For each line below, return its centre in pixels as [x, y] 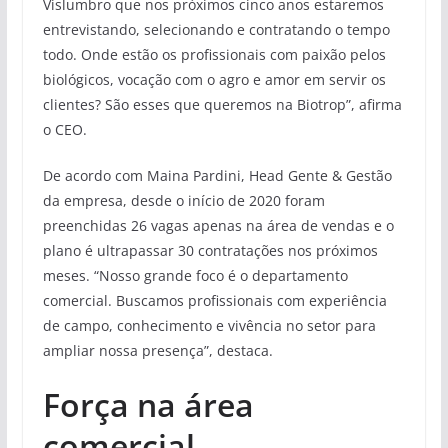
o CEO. [64, 129]
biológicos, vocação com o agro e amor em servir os [214, 79]
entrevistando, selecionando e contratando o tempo [216, 29]
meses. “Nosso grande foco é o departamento [195, 275]
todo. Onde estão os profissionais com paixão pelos [214, 54]
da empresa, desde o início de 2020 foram [183, 200]
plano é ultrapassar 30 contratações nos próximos [210, 250]
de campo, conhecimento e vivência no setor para [209, 325]
